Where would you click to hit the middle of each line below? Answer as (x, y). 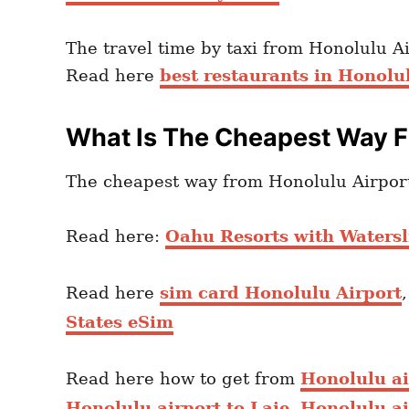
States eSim (120, 322)
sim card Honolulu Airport (281, 293)
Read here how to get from (183, 379)
